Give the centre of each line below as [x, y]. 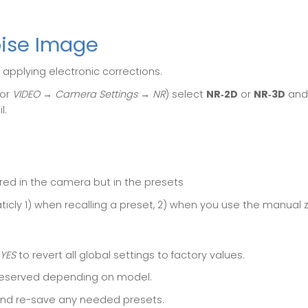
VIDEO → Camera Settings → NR [89, 94]
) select [186, 94]
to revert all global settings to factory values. [130, 255]
